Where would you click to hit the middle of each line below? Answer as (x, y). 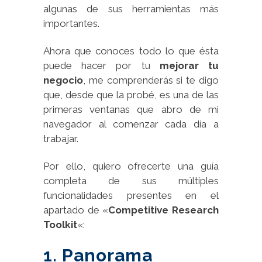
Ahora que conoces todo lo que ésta (131, 51)
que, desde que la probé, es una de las (131, 94)
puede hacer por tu (101, 65)
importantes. (71, 23)
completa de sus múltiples (131, 180)
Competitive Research (164, 210)
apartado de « (76, 210)
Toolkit (60, 224)
